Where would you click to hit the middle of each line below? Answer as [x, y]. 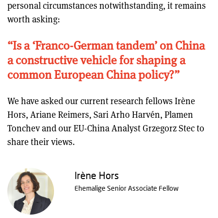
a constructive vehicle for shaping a [96, 60]
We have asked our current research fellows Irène [101, 101]
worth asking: [36, 19]
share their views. [42, 142]
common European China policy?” [93, 74]
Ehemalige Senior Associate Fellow [126, 188]
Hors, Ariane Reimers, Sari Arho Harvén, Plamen [100, 114]
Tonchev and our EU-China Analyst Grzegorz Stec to [106, 128]
